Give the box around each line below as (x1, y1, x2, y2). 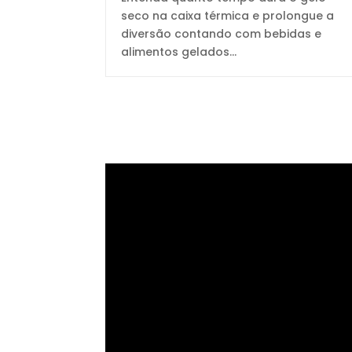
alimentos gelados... (121, 43, 237, 60)
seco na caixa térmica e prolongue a (121, 7, 335, 24)
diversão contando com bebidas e (121, 25, 322, 42)
